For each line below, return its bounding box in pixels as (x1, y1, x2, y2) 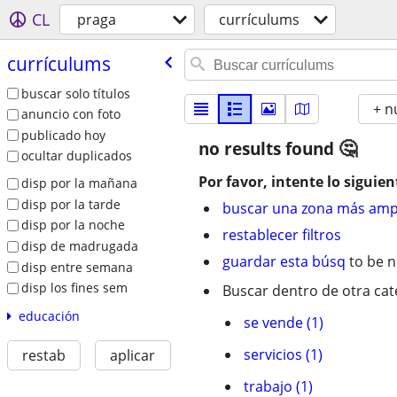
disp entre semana (20, 258, 133, 276)
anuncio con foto (20, 105, 121, 123)
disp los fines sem (20, 279, 128, 297)
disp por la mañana (20, 175, 137, 192)
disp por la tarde (20, 195, 121, 213)
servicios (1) (244, 345, 323, 364)
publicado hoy (20, 126, 105, 144)
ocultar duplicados (20, 147, 132, 165)
